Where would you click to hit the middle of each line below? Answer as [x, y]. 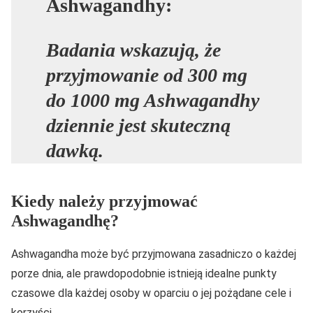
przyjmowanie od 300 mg [147, 75]
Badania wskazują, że [133, 50]
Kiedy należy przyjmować [104, 202]
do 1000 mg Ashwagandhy [153, 101]
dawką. [75, 151]
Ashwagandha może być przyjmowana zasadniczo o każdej [154, 254]
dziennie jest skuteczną [138, 126]
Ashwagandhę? [65, 221]
